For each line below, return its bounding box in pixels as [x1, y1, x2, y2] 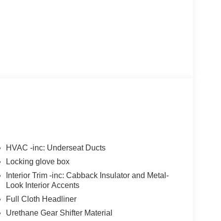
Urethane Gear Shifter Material [5, 208, 112, 217]
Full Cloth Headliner [5, 194, 76, 203]
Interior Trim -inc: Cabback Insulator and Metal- [5, 171, 169, 180]
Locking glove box [5, 157, 70, 166]
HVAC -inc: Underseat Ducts [5, 143, 106, 152]
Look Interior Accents [5, 181, 79, 189]
